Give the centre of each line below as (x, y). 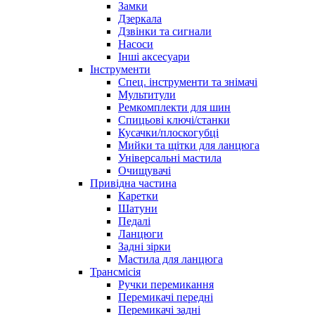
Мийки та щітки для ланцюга (189, 146)
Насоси (136, 44)
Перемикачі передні (166, 297)
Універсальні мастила (170, 158)
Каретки (138, 196)
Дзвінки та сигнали (165, 32)
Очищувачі (144, 171)
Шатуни (138, 209)
